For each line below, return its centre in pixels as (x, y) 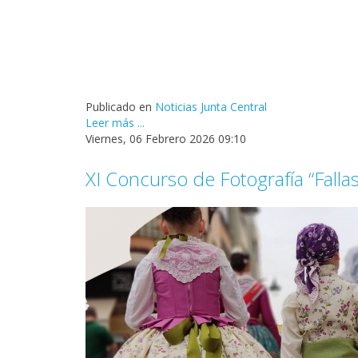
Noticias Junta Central (211, 107)
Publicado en (119, 107)
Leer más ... (115, 123)
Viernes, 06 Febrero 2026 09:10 (166, 139)
